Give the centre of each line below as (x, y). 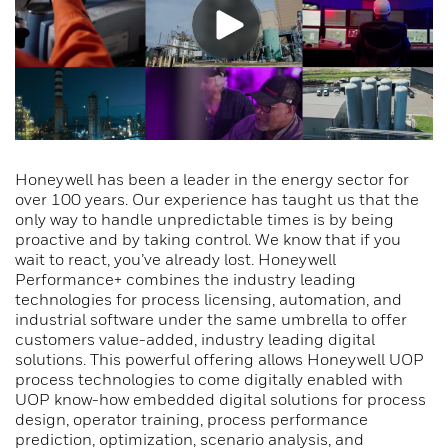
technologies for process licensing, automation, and (208, 298)
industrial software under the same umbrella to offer (211, 318)
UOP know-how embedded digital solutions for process (220, 398)
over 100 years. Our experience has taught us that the (217, 198)
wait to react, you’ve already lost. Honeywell (175, 258)
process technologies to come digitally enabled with (209, 378)
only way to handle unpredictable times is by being (204, 218)
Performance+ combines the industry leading (185, 278)
